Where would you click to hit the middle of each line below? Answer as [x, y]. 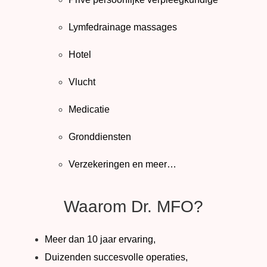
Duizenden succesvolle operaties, [116, 257]
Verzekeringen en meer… [122, 164]
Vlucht [82, 82]
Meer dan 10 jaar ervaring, [100, 240]
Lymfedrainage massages [123, 27]
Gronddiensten [100, 137]
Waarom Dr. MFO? [133, 207]
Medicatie [89, 110]
